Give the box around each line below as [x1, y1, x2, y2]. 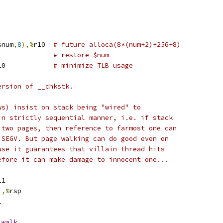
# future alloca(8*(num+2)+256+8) [53, 40, 181, 49]
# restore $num [53, 51, 109, 59]
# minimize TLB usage [53, 61, 133, 70]
